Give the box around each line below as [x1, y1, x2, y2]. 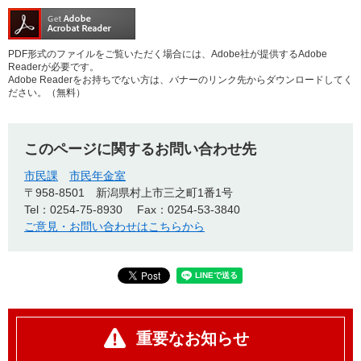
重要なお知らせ [136, 330, 249, 348]
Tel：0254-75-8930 [24, 203, 122, 217]
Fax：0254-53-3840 [137, 203, 240, 217]
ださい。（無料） [8, 87, 85, 99]
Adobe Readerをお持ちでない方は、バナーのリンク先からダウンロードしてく [8, 74, 353, 86]
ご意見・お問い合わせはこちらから [24, 220, 205, 234]
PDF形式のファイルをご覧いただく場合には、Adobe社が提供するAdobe [8, 48, 327, 60]
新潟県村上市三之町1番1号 [96, 186, 233, 200]
